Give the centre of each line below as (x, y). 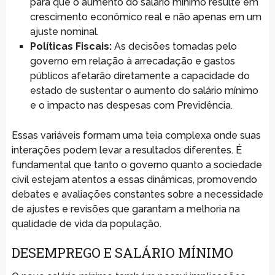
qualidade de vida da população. (86, 223)
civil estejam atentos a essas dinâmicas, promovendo (134, 179)
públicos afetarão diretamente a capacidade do (140, 76)
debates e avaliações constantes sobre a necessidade (137, 194)
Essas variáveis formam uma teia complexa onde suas (136, 135)
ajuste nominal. (64, 31)
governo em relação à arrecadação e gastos (132, 61)
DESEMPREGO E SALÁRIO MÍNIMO (122, 252)
